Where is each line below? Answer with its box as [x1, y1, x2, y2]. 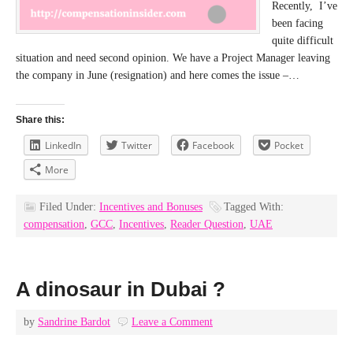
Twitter [121, 139, 152, 152]
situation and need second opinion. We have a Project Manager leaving [16, 52, 330, 64]
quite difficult [272, 35, 333, 46]
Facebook [192, 139, 234, 152]
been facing [272, 17, 323, 29]
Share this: [16, 114, 65, 125]
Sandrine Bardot [38, 316, 110, 328]
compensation [24, 218, 84, 230]
